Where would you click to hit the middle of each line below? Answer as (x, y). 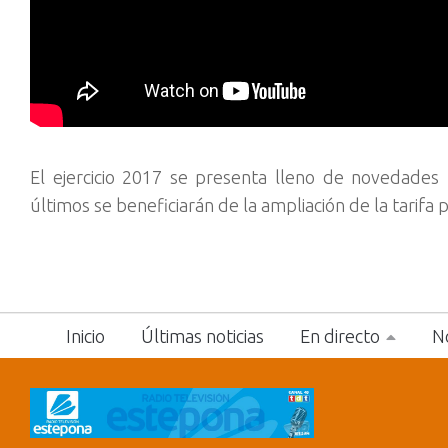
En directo (339, 336)
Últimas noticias (202, 336)
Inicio (85, 336)
